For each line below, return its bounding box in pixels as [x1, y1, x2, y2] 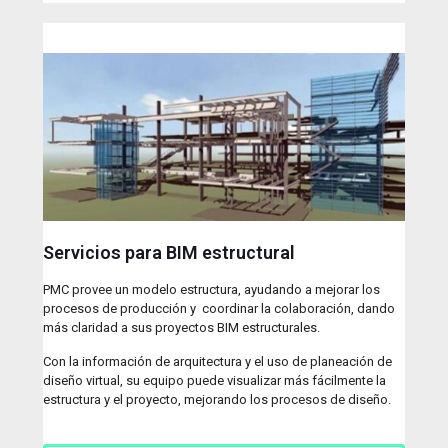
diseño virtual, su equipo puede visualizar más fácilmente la [43, 373, 386, 389]
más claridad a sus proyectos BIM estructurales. [43, 320, 323, 336]
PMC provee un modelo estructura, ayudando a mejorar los [43, 282, 380, 298]
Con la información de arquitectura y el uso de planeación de [43, 354, 392, 370]
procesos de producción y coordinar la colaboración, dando [43, 301, 395, 317]
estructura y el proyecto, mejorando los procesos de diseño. [43, 392, 391, 408]
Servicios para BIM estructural [43, 242, 295, 264]
